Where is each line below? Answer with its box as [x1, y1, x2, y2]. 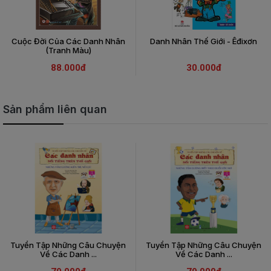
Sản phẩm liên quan [3, 103, 107, 116]
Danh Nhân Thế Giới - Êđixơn [150, 36, 257, 46]
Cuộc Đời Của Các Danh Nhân [11, 36, 125, 46]
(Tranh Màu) [45, 45, 91, 55]
